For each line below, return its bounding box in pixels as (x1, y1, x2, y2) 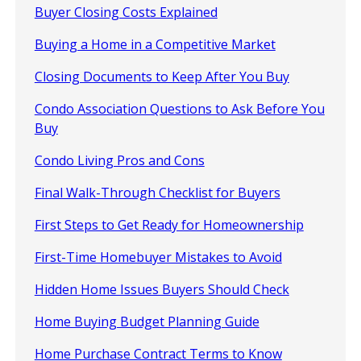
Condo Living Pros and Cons (34, 151, 205, 170)
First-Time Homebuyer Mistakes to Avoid (34, 248, 282, 267)
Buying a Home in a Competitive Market (34, 35, 276, 54)
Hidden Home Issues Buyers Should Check (34, 280, 289, 299)
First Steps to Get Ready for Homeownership (34, 216, 304, 234)
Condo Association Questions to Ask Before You (34, 100, 325, 118)
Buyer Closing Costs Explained (34, 3, 218, 22)
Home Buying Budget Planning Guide (34, 313, 259, 331)
